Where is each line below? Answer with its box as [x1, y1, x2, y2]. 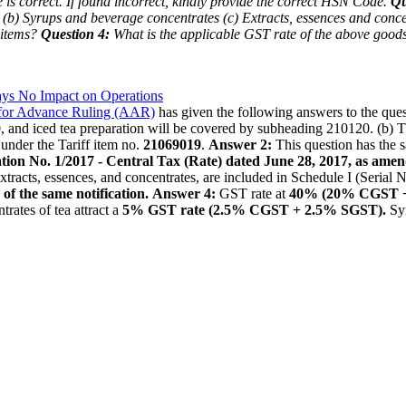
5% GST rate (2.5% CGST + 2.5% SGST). [122, 201, 386, 217]
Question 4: [41, 25, 110, 42]
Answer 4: [152, 185, 216, 201]
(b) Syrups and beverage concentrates [3, 9, 219, 25]
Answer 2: [208, 136, 272, 152]
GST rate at [216, 185, 285, 201]
